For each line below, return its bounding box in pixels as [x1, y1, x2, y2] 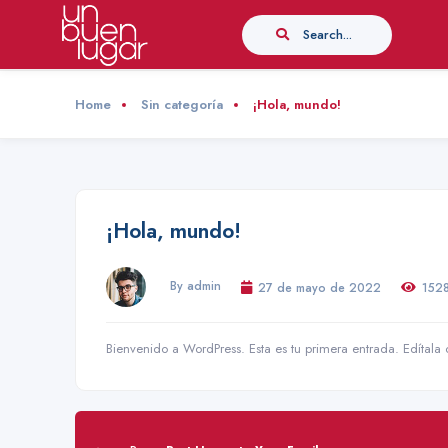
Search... [302, 25, 352, 44]
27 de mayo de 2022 [258, 278, 381, 296]
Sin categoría [141, 95, 223, 114]
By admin [170, 276, 221, 294]
